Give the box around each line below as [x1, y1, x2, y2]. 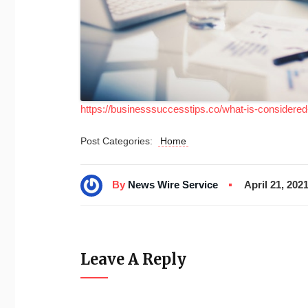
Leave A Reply [80, 249, 186, 269]
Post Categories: [80, 135, 158, 147]
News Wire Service [128, 178, 218, 190]
